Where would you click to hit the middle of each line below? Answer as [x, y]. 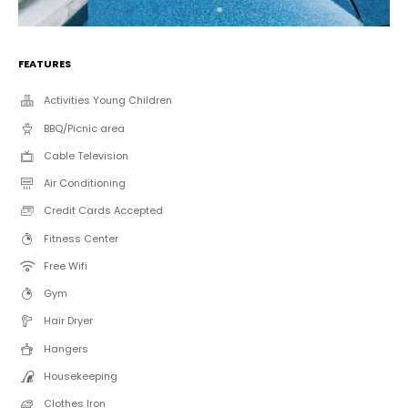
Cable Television [86, 155]
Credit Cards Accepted [103, 211]
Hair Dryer [68, 321]
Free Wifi [65, 265]
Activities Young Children [107, 101]
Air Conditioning [84, 184]
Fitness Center [81, 238]
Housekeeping [80, 376]
